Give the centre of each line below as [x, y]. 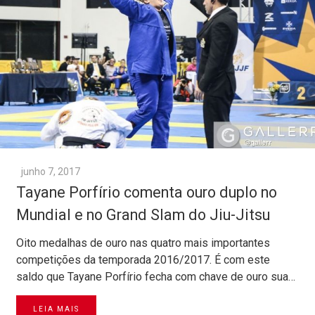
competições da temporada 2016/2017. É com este [143, 259]
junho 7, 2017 [51, 171]
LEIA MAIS [56, 309]
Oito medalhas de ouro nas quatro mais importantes [143, 243]
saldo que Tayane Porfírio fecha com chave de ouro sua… [156, 276]
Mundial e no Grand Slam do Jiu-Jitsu [143, 214]
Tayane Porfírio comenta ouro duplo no [147, 192]
